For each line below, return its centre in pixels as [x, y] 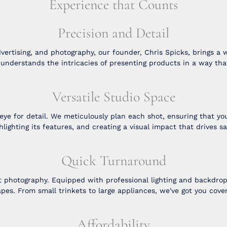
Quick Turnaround [113, 160]
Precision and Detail [113, 33]
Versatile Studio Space [113, 97]
